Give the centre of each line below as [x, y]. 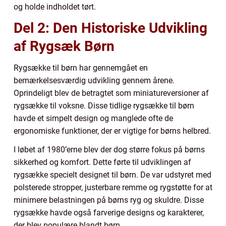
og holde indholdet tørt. [55, 7]
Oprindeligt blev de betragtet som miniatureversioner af [111, 93]
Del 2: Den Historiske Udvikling [110, 28]
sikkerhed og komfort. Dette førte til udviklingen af [102, 162]
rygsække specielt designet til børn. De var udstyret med [112, 175]
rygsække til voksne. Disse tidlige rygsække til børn [104, 106]
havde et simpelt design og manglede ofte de [93, 119]
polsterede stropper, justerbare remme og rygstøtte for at [113, 188]
